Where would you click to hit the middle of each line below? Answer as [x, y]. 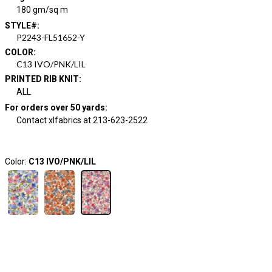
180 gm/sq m [42, 10]
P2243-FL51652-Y [51, 37]
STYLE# [21, 25]
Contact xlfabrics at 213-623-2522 [82, 120]
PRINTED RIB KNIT [42, 79]
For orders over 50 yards [55, 107]
